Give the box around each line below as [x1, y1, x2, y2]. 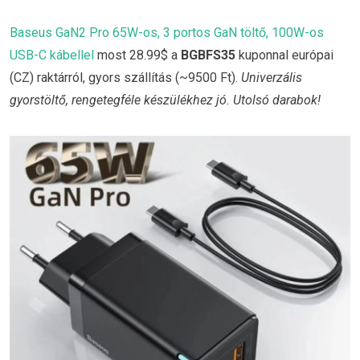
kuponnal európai [235, 47, 333, 63]
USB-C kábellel [10, 47, 94, 63]
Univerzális [241, 70, 302, 86]
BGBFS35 [181, 47, 235, 63]
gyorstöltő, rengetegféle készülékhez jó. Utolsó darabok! [10, 92, 321, 108]
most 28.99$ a [94, 47, 181, 63]
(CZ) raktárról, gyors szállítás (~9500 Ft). [10, 70, 241, 86]
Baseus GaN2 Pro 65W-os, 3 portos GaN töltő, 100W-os [10, 25, 324, 41]
